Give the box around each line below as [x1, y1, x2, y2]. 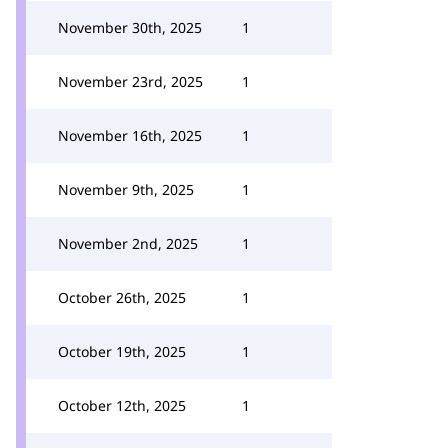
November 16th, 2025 [58, 126, 202, 145]
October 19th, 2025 [58, 342, 186, 361]
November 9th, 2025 [58, 180, 194, 199]
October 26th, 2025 [58, 288, 186, 307]
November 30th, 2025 [58, 18, 202, 37]
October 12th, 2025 [58, 396, 186, 415]
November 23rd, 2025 [58, 72, 203, 91]
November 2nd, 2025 [58, 234, 198, 253]
